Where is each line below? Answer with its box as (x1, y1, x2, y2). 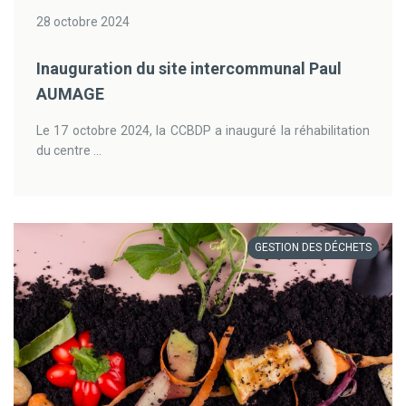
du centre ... (36, 143, 101, 158)
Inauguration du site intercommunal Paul (36, 59, 342, 78)
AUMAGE (36, 84, 104, 103)
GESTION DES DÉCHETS (255, 241, 372, 254)
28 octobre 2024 (36, 14, 130, 29)
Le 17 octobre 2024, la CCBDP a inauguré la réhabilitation (36, 123, 370, 138)
